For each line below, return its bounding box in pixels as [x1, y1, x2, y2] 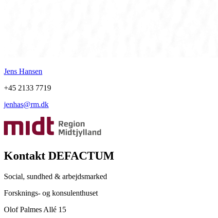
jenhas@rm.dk [4, 100, 49, 109]
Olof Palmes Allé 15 [4, 205, 66, 214]
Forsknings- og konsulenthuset [4, 189, 98, 198]
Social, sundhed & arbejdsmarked [4, 172, 107, 181]
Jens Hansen [4, 67, 42, 75]
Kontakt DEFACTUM [4, 149, 114, 163]
